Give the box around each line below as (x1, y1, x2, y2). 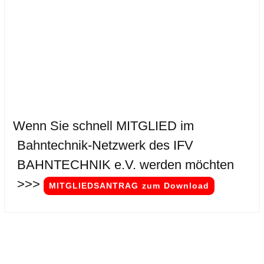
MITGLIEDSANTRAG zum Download (49, 181, 210, 191)
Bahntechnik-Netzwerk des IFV (17, 138, 194, 153)
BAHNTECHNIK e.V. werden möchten (17, 157, 235, 173)
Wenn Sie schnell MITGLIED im (13, 118, 194, 134)
